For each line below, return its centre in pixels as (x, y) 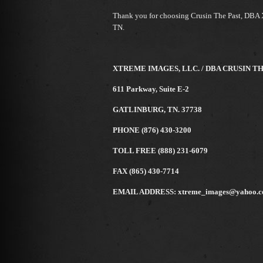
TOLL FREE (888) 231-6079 (160, 151)
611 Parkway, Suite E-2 (151, 89)
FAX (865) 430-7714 (146, 171)
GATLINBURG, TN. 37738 (157, 109)
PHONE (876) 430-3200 (152, 130)
